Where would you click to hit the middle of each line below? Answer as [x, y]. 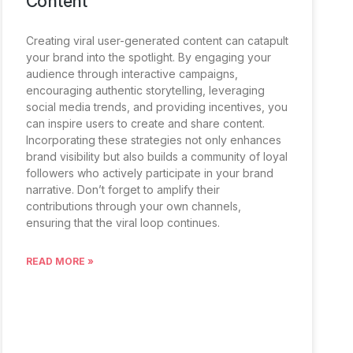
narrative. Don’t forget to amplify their [123, 190]
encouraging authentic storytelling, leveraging [145, 91]
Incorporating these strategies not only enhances [153, 140]
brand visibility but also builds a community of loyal [156, 157]
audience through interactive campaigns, [132, 74]
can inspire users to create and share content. [145, 124]
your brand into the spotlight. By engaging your [148, 58]
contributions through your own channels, [133, 206]
